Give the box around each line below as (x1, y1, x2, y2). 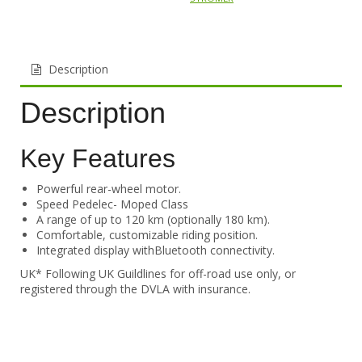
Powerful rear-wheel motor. (36, 181, 181, 197)
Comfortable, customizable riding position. (36, 227, 258, 243)
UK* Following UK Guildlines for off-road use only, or (20, 266, 296, 282)
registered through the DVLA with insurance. (20, 281, 250, 297)
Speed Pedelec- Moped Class (36, 196, 188, 213)
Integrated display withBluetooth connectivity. (36, 242, 275, 259)
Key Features (20, 144, 175, 174)
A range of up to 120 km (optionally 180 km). (36, 212, 270, 228)
